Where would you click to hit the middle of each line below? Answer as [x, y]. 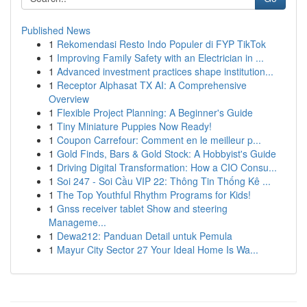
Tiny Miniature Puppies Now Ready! [134, 126]
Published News [56, 30]
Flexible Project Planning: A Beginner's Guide [155, 112]
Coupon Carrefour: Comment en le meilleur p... [159, 140]
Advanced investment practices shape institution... [165, 71]
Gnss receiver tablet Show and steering [142, 208]
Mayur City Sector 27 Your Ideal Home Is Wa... [158, 249]
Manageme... [77, 222]
